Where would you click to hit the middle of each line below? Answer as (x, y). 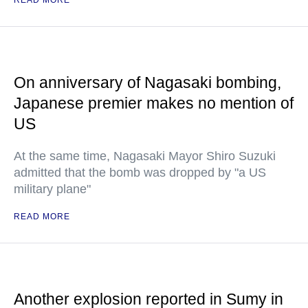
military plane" (52, 189)
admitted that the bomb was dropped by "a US (140, 173)
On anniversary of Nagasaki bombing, (147, 83)
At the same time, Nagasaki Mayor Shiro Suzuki (145, 156)
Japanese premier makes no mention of (154, 103)
